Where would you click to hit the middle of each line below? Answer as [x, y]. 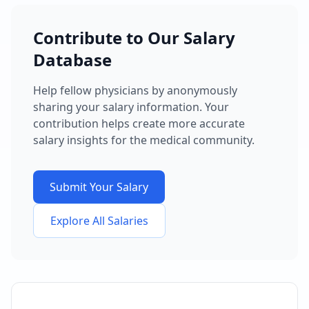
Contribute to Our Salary [134, 37]
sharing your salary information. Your [131, 107]
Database [72, 59]
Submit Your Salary [99, 187]
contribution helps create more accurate [139, 123]
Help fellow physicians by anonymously [135, 90]
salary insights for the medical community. [144, 140]
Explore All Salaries [99, 220]
